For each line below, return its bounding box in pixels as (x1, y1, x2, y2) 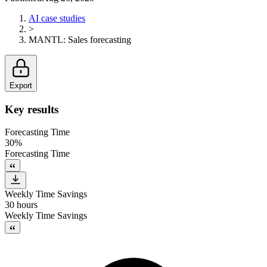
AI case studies (29, 13, 85, 23)
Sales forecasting (68, 34, 131, 45)
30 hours (5, 200, 38, 210)
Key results (5, 103, 58, 116)
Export (10, 80, 32, 90)
